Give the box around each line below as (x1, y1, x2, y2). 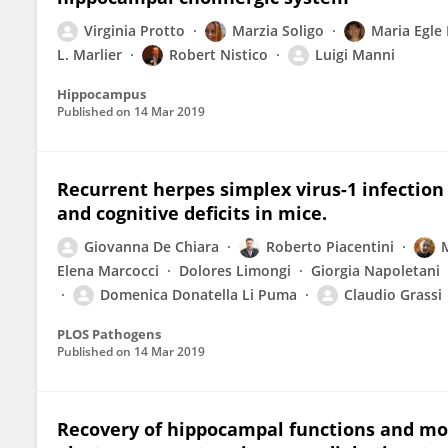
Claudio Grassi (344, 285, 442, 304)
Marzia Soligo (232, 21, 324, 40)
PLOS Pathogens (57, 325, 161, 343)
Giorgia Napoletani (311, 261, 440, 280)
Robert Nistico (169, 45, 268, 64)
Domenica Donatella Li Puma (100, 285, 297, 304)
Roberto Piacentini (266, 237, 394, 256)
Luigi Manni (315, 45, 395, 64)
